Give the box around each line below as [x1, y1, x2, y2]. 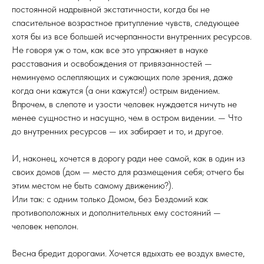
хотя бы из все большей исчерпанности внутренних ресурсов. [12, 31, 252, 42]
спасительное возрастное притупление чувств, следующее [12, 17, 239, 28]
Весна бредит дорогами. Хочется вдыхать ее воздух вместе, [12, 247, 245, 259]
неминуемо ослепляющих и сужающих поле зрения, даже [12, 71, 233, 82]
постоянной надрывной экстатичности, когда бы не [12, 4, 210, 15]
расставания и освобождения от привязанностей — [12, 58, 212, 69]
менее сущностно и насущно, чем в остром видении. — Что [12, 112, 242, 123]
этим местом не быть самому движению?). [12, 180, 173, 191]
